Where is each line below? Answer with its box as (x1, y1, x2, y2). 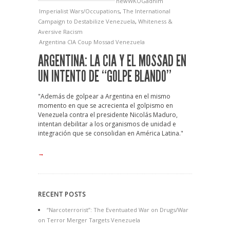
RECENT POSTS (38, 190, 86, 199)
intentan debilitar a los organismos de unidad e (38, 120, 176, 128)
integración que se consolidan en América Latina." (38, 129, 183, 138)
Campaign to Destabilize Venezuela (38, 17, 135, 25)
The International (123, 7, 170, 15)
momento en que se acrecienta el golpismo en (38, 101, 173, 110)
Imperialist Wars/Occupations (39, 7, 120, 15)
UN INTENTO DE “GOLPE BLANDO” (38, 67, 171, 86)
